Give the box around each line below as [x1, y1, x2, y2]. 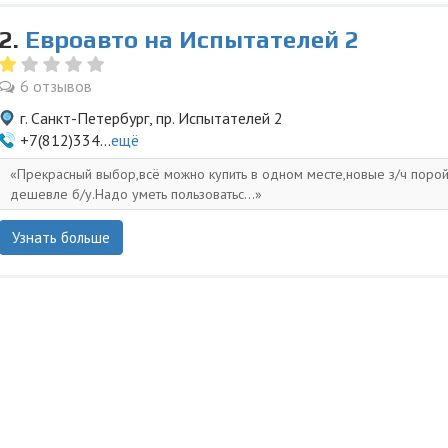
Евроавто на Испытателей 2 [25, 26, 359, 53]
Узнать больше [12, 228, 110, 247]
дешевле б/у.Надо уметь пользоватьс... [10, 185, 255, 203]
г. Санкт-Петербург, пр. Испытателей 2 [20, 108, 283, 128]
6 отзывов [20, 76, 92, 96]
